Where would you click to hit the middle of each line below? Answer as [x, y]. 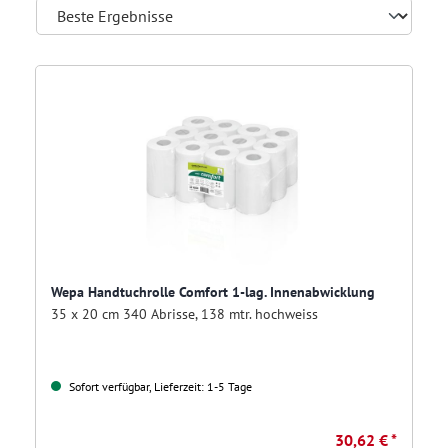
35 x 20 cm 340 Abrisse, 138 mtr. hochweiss [184, 314]
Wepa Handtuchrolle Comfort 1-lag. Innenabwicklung [213, 292]
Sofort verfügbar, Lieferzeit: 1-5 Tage [159, 387]
